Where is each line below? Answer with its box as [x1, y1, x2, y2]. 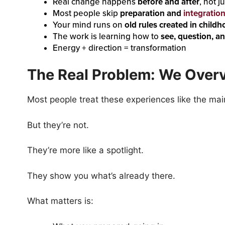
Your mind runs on [52, 19, 125, 30]
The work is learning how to [52, 31, 161, 42]
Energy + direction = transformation [52, 42, 186, 53]
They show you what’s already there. [27, 170, 175, 181]
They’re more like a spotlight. [27, 145, 144, 156]
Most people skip [52, 8, 120, 19]
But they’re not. [27, 120, 89, 130]
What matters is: [27, 196, 93, 206]
